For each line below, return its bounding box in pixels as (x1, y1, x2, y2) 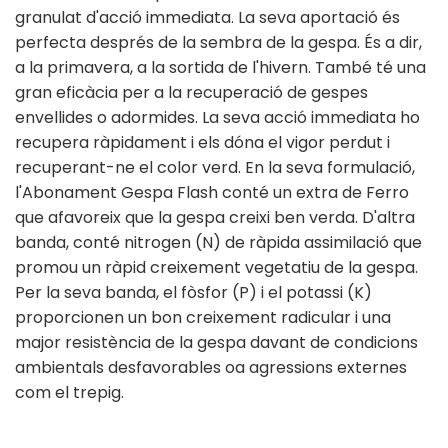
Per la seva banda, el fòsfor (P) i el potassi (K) (15, 281, 372, 305)
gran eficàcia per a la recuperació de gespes (15, 81, 368, 105)
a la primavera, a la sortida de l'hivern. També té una (15, 56, 426, 80)
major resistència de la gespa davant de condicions (15, 331, 418, 355)
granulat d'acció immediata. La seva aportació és (15, 6, 400, 30)
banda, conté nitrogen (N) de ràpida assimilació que (15, 231, 422, 255)
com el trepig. (15, 381, 124, 405)
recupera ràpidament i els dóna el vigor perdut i (15, 131, 390, 155)
